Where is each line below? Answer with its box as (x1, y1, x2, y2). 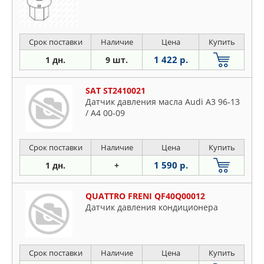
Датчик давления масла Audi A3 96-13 (85, 96, 240, 108)
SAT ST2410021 (85, 85, 146, 97)
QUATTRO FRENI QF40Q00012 (85, 190, 205, 202)
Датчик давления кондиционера (85, 202, 218, 213)
